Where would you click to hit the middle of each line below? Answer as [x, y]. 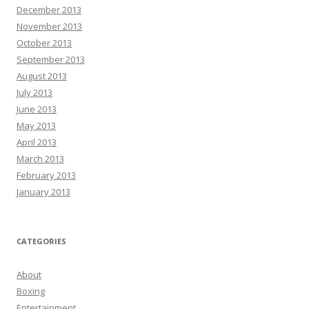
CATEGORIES [41, 241]
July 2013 [34, 92]
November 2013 [49, 26]
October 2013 [44, 42]
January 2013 [43, 191]
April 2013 [37, 142]
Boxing [31, 291]
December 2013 [49, 9]
